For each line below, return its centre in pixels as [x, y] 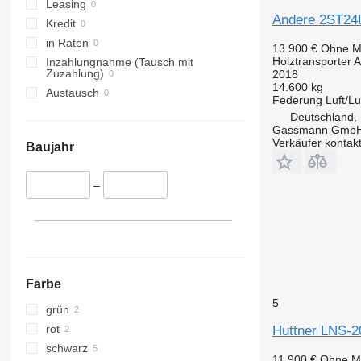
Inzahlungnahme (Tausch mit [119, 62]
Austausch [72, 93]
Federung [297, 100]
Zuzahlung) [75, 74]
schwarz [66, 348]
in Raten [67, 43]
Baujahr [50, 147]
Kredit [60, 24]
